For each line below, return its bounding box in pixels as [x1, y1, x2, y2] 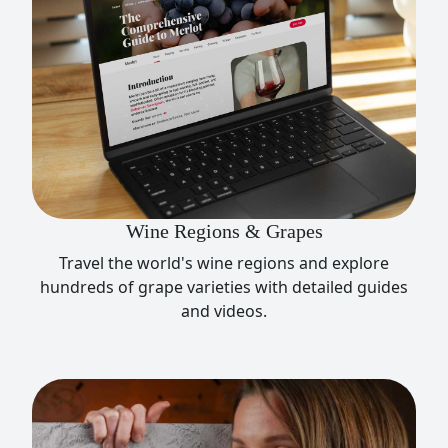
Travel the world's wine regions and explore [59, 251, 389, 274]
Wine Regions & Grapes [125, 219, 323, 242]
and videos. [181, 299, 267, 322]
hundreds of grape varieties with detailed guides [40, 275, 408, 298]
